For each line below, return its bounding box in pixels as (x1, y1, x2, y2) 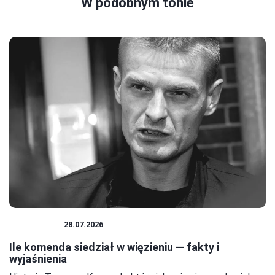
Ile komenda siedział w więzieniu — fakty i (9, 240, 219, 254)
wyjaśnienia (9, 252, 67, 265)
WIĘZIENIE (15, 219, 58, 229)
